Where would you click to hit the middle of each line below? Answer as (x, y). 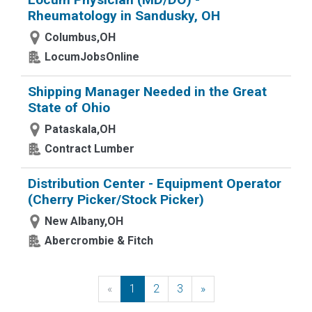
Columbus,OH (80, 37)
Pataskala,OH (80, 129)
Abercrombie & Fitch (99, 241)
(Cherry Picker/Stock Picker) (116, 200)
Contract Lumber (89, 149)
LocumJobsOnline (92, 57)
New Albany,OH (84, 221)
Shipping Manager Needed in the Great (147, 92)
